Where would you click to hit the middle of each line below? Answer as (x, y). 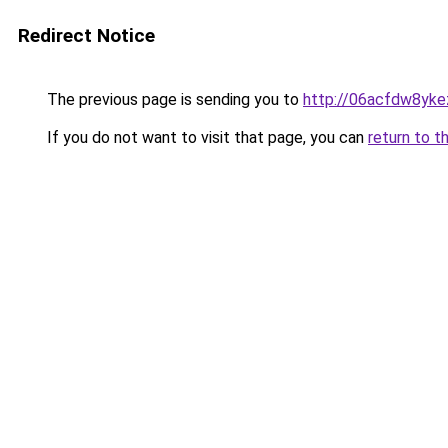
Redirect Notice (86, 35)
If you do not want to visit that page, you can (205, 137)
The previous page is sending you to (173, 99)
